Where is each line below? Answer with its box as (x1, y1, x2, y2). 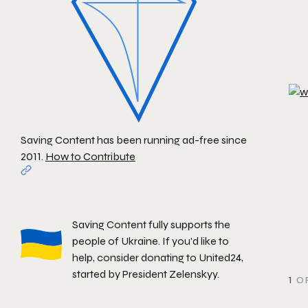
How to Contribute (45, 149, 135, 163)
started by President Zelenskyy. (72, 267, 219, 281)
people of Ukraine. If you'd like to (72, 234, 229, 248)
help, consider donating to (72, 251, 199, 265)
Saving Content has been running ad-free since (21, 133, 247, 146)
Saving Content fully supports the (72, 218, 230, 232)
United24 (199, 251, 241, 265)
